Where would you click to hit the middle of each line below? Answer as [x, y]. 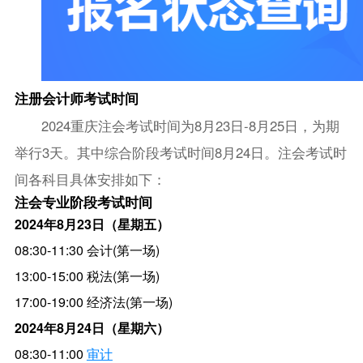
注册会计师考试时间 [76, 98]
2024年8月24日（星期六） [92, 327]
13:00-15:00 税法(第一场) [87, 275]
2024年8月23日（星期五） [92, 224]
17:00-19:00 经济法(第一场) [93, 301]
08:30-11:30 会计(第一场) [87, 250]
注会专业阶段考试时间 [83, 201]
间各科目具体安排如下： [90, 179]
